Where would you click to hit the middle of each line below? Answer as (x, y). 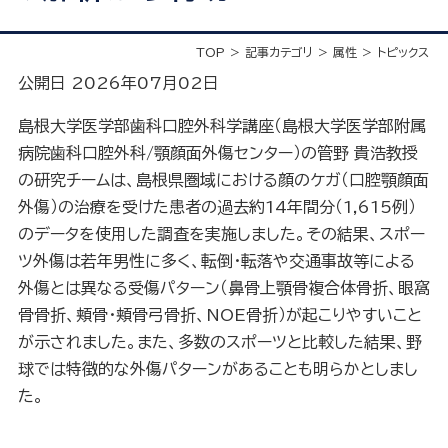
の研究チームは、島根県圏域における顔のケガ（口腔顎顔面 (223, 180)
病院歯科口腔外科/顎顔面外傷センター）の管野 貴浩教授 (217, 153)
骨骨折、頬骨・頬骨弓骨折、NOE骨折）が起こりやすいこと (219, 315)
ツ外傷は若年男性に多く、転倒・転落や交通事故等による (216, 261)
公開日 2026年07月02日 (118, 83)
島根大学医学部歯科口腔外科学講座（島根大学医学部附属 (221, 126)
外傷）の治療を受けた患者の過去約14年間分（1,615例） (216, 207)
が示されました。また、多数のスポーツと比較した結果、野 (219, 342)
